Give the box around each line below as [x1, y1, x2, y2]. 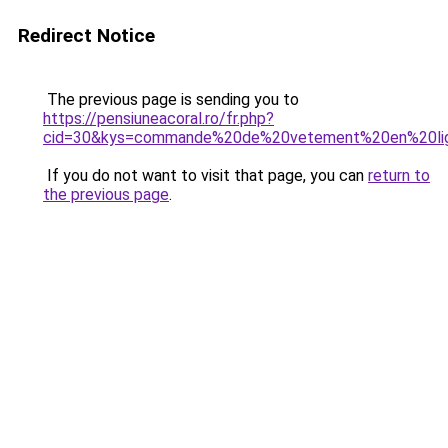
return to [368, 166, 430, 185]
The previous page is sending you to [43, 90, 299, 109]
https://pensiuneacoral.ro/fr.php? [43, 109, 274, 128]
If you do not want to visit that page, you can [43, 166, 368, 185]
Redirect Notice [18, 24, 155, 47]
